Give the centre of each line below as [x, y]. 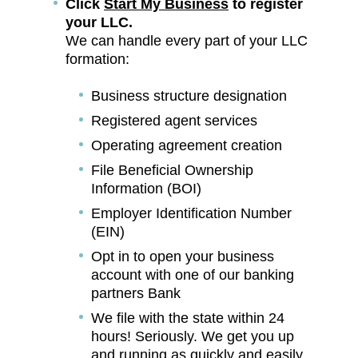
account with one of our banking [193, 274]
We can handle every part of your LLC [187, 40]
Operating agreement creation [187, 145]
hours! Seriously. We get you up [193, 336]
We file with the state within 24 [188, 318]
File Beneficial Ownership [172, 170]
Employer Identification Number [191, 213]
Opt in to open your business [183, 256]
